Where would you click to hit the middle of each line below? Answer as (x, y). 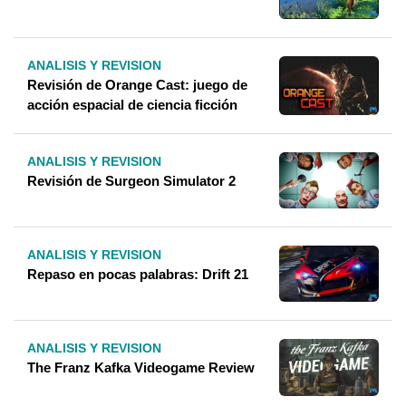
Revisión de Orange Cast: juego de (137, 85)
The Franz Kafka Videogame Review (141, 367)
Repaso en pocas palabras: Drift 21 (138, 274)
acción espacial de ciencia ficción (132, 105)
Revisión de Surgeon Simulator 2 (131, 181)
